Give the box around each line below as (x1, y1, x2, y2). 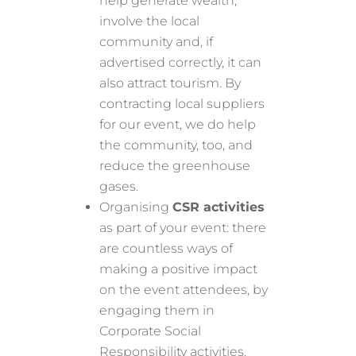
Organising (99, 199, 173, 215)
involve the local (99, 13, 200, 29)
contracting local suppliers (99, 95, 265, 111)
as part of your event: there (99, 219, 267, 235)
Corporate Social (99, 323, 202, 339)
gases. (99, 178, 139, 194)
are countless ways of (99, 240, 234, 256)
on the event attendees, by (99, 281, 269, 297)
